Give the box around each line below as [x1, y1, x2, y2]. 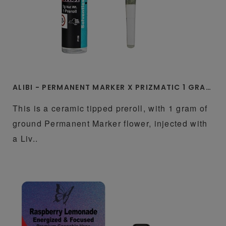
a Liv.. [13, 132, 38, 144]
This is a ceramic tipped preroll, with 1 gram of [13, 102, 208, 114]
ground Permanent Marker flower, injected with [13, 117, 208, 129]
